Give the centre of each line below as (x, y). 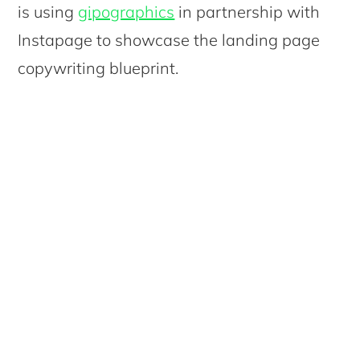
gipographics (127, 12)
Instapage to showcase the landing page (169, 40)
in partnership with (247, 12)
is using (48, 12)
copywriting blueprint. (98, 68)
